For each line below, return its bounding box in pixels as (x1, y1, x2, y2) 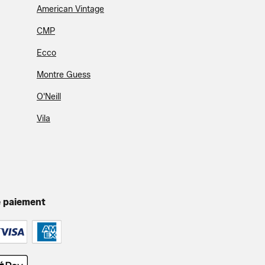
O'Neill (37, 92, 61, 102)
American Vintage (37, 4, 104, 14)
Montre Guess (37, 70, 91, 80)
